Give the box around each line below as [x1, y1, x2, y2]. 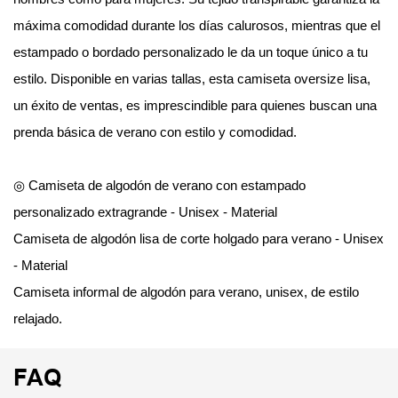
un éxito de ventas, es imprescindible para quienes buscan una [13, 98, 377, 114]
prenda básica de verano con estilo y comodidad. [13, 124, 297, 140]
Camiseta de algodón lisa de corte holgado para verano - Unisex [13, 231, 384, 247]
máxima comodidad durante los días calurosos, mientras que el [13, 18, 380, 34]
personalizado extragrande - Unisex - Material [13, 204, 277, 220]
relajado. [13, 311, 62, 327]
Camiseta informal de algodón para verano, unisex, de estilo [13, 284, 359, 300]
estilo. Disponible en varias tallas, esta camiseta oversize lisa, [13, 71, 370, 87]
